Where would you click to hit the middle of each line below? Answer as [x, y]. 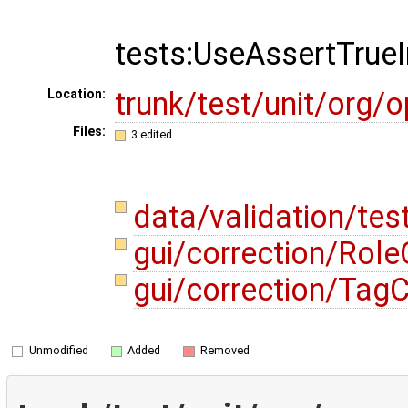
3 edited [152, 134]
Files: [89, 132]
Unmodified [58, 350]
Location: [76, 94]
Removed [224, 350]
